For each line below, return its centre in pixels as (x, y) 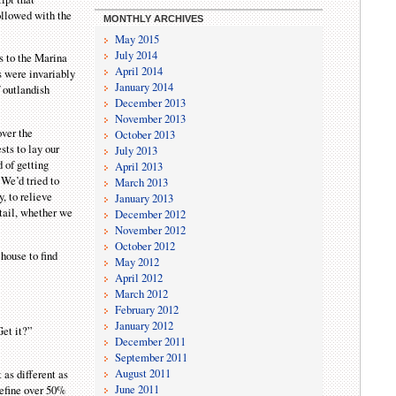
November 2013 (151, 118)
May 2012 (137, 261)
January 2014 (145, 86)
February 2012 (147, 309)
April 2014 (139, 70)
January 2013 (145, 198)
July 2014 (137, 54)
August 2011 (143, 373)
